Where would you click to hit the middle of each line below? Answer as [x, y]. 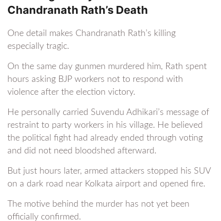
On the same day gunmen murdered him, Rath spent [107, 67]
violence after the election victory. [71, 92]
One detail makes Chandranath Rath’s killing [92, 34]
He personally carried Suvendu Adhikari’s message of [108, 113]
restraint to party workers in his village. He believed [105, 126]
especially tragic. [38, 47]
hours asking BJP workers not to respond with [95, 80]
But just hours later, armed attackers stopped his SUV [109, 171]
